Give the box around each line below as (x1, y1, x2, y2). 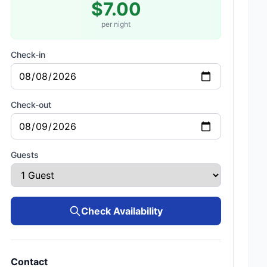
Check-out (11, 100, 52, 110)
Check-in (11, 49, 46, 60)
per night (101, 20, 131, 29)
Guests (11, 150, 39, 160)
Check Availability (81, 205, 163, 217)
